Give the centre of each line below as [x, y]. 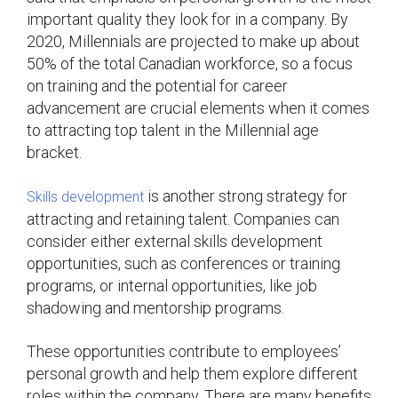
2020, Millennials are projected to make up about [193, 41]
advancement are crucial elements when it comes [198, 107]
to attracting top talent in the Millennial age [173, 130]
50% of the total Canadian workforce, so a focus [190, 63]
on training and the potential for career [157, 85]
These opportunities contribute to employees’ [184, 351]
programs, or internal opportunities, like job [172, 285]
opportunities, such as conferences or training [183, 263]
